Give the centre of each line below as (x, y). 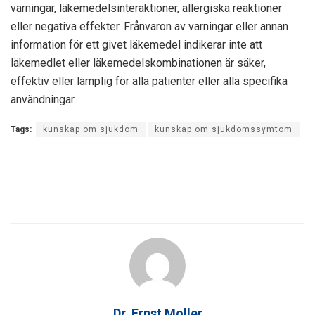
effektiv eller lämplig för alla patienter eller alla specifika (149, 81)
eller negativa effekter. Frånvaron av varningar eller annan (149, 26)
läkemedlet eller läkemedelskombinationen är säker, (138, 63)
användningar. (43, 99)
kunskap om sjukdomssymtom (224, 129)
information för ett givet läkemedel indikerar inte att (136, 44)
